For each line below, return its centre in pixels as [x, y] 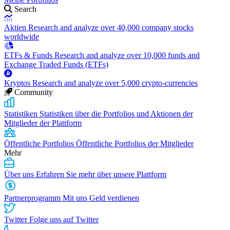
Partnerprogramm [33, 198]
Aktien [16, 27]
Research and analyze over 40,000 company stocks [111, 27]
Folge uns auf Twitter [64, 219]
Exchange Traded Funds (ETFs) [56, 64]
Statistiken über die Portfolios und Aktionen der [116, 114]
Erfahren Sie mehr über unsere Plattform [101, 174]
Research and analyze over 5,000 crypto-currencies [115, 83]
